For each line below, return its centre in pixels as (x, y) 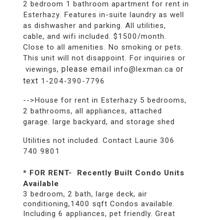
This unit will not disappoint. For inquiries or (104, 58)
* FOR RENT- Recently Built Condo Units (104, 173)
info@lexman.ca (143, 69)
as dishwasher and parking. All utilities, (94, 25)
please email (87, 69)
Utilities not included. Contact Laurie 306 (99, 140)
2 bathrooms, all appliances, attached (92, 111)
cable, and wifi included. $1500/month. (95, 36)
